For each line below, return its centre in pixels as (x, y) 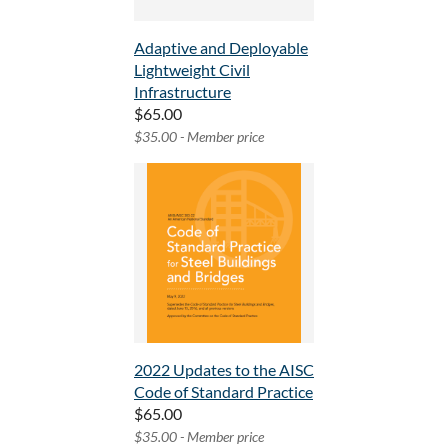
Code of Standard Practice (223, 392)
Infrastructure (182, 92)
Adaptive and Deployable (221, 48)
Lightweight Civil (192, 70)
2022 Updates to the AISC (224, 370)
